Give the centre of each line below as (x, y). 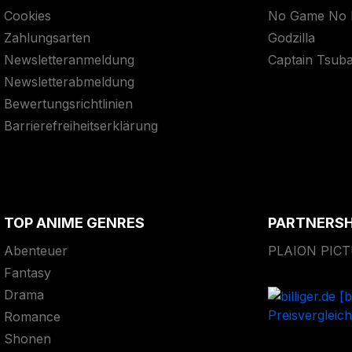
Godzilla (291, 38)
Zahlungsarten (47, 38)
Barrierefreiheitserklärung (81, 126)
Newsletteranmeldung (69, 60)
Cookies (27, 16)
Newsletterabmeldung (69, 82)
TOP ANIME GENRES (74, 223)
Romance (32, 317)
